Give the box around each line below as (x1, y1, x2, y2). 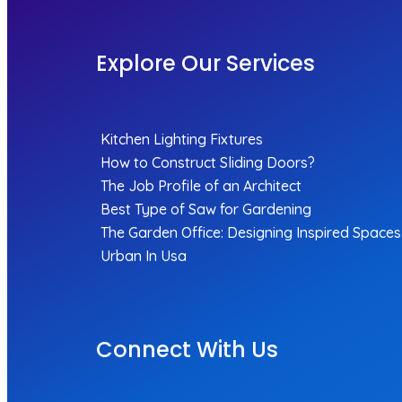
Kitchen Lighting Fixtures (100, 129, 263, 148)
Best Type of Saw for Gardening (100, 199, 311, 218)
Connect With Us (96, 334, 278, 364)
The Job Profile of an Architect (100, 176, 301, 195)
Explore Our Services (96, 48, 315, 78)
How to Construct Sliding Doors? (100, 153, 315, 171)
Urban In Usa (100, 246, 187, 265)
